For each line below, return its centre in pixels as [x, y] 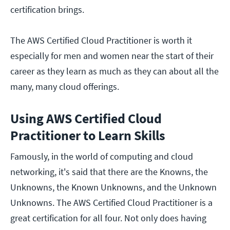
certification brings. [47, 10]
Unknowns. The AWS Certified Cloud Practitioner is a [111, 203]
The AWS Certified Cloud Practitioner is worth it [101, 41]
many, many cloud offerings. [65, 87]
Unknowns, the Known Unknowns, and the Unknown [113, 187]
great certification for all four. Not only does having [108, 218]
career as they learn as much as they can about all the [114, 71]
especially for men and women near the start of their [112, 56]
